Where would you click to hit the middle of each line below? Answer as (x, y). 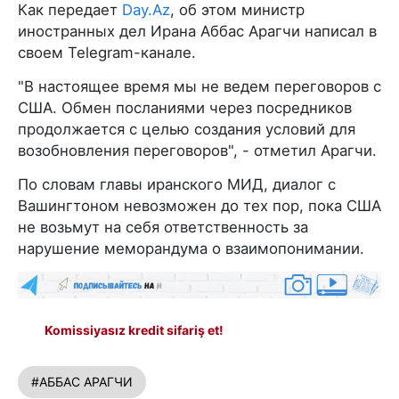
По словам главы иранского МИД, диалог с (177, 184)
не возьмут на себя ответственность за (163, 227)
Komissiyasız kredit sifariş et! (134, 330)
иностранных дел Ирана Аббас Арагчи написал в (197, 31)
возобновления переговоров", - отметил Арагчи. (197, 151)
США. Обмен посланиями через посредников (185, 108)
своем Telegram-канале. (107, 53)
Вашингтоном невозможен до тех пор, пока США (199, 206)
